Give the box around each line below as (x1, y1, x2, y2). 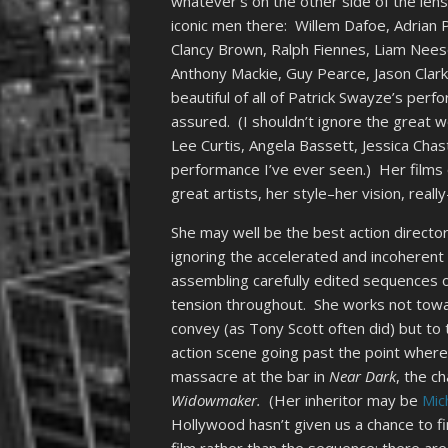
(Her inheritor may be (261, 390, 423, 411)
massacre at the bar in (171, 366, 330, 387)
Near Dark (329, 366, 397, 387)
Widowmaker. (171, 390, 262, 411)
